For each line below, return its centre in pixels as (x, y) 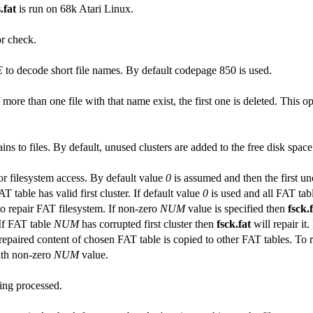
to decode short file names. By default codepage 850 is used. (137, 70)
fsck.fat (234, 224)
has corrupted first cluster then (148, 224)
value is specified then (236, 208)
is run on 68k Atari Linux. (75, 8)
